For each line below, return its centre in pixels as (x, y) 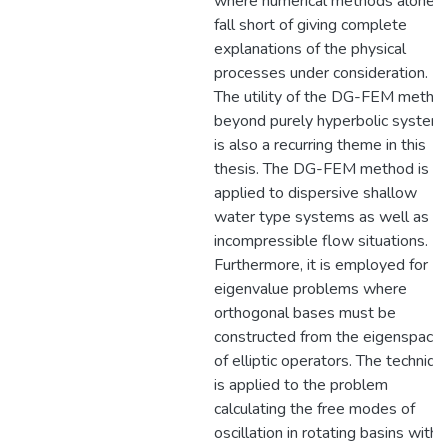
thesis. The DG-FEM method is (321, 169)
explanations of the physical (310, 49)
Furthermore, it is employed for (321, 265)
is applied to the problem (301, 385)
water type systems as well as (321, 217)
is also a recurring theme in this (320, 145)
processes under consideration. (321, 73)
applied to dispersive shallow (315, 193)
